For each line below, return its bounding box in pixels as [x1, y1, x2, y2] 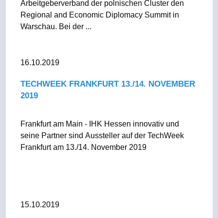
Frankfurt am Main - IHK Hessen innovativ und [20, 120, 179, 128]
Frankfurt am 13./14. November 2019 [20, 143, 146, 151]
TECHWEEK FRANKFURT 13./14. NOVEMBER [20, 79, 195, 89]
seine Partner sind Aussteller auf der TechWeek [20, 131, 184, 140]
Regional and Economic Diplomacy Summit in [20, 11, 179, 19]
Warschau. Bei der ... [20, 22, 91, 31]
